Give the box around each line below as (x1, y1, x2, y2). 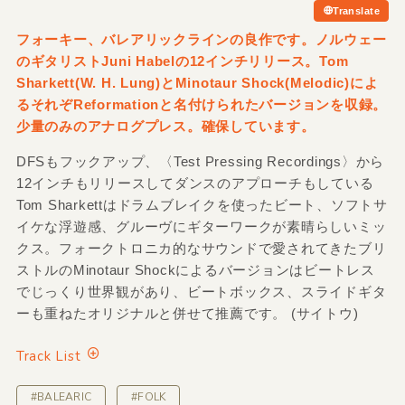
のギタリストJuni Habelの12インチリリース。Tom (15, 52, 349, 69)
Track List (15, 346, 81, 365)
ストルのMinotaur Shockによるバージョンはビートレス (15, 261, 375, 278)
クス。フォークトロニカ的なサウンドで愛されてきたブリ (15, 240, 387, 256)
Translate (333, 5, 381, 16)
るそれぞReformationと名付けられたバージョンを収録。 (15, 96, 388, 112)
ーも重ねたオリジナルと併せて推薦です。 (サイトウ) (15, 305, 359, 321)
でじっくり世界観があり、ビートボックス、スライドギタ (15, 283, 387, 299)
